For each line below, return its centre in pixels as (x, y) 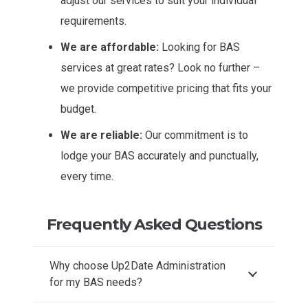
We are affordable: (110, 47)
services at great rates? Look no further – (160, 68)
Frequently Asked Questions (154, 224)
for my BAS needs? (96, 282)
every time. (87, 177)
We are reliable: (101, 135)
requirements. (93, 21)
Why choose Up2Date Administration (137, 265)
